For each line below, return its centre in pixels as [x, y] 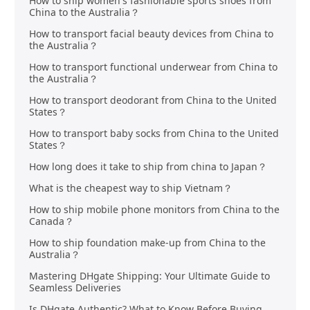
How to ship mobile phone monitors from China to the [154, 209]
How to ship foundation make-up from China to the [147, 242]
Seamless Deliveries [75, 287]
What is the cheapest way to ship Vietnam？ [130, 188]
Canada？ [51, 221]
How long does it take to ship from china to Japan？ [148, 166]
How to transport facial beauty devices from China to [151, 33]
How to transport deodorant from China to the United [153, 100]
